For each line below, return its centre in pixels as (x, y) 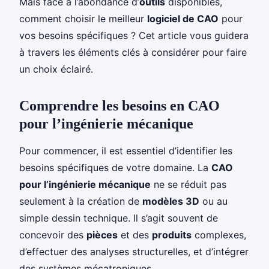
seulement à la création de (81, 201)
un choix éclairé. (56, 69)
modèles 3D (171, 201)
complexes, (219, 234)
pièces (102, 234)
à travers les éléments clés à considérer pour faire (133, 52)
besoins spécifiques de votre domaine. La (115, 167)
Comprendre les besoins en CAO (119, 105)
